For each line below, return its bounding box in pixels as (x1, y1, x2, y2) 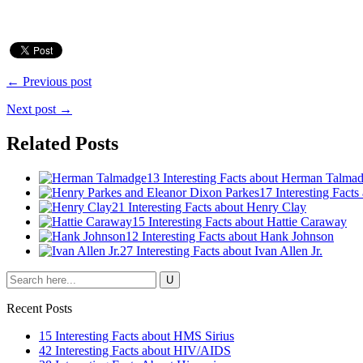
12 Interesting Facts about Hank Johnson (126, 228, 334, 243)
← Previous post (6, 74, 92, 88)
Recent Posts (6, 301, 72, 315)
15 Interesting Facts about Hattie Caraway (132, 214, 347, 228)
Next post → (6, 101, 72, 116)
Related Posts (6, 132, 118, 154)
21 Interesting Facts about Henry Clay (112, 199, 306, 214)
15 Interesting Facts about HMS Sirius (39, 328, 234, 343)
